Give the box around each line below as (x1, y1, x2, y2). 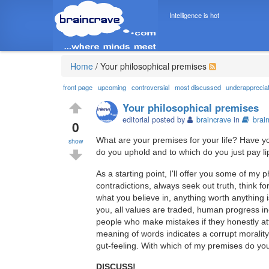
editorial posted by (122, 113, 188, 125)
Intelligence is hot (169, 10, 219, 20)
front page (63, 82, 93, 92)
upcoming (98, 82, 127, 92)
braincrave (196, 113, 232, 125)
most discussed (174, 82, 221, 92)
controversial (131, 82, 169, 92)
